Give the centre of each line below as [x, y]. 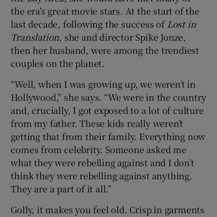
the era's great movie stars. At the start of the [105, 10]
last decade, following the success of [88, 23]
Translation [35, 37]
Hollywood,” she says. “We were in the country [108, 97]
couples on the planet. [58, 63]
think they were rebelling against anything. [101, 175]
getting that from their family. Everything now [108, 136]
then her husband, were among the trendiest [105, 50]
